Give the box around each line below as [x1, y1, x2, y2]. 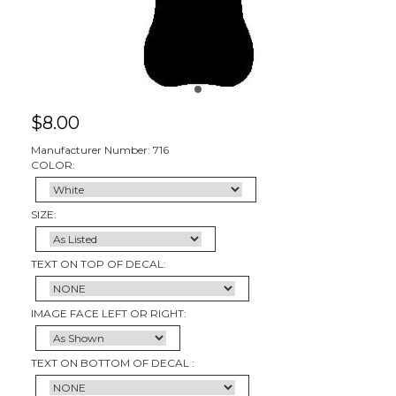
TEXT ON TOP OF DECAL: [31, 256, 166, 270]
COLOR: [31, 157, 75, 171]
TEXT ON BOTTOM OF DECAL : [31, 355, 194, 369]
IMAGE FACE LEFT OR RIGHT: [31, 306, 187, 320]
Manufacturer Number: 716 [31, 142, 169, 156]
